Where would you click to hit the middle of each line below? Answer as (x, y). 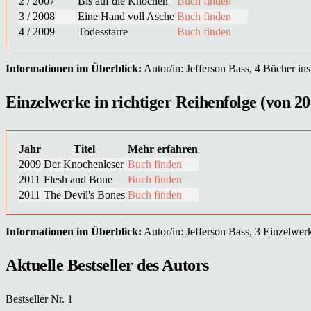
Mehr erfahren (163, 149)
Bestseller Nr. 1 (39, 299)
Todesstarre (103, 31)
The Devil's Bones (84, 194)
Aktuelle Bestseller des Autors (107, 265)
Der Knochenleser (84, 164)
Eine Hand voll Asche (126, 16)
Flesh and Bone (78, 179)
